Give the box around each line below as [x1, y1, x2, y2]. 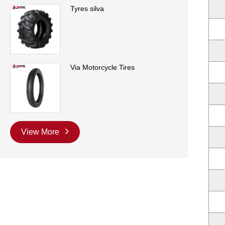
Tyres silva [70, 4, 104, 13]
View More [21, 128, 61, 137]
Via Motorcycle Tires [70, 63, 135, 71]
